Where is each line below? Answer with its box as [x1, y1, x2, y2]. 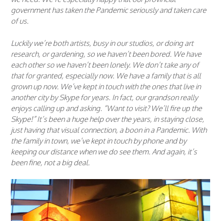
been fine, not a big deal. [11, 157, 90, 167]
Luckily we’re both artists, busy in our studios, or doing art [11, 38, 193, 48]
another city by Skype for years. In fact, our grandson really [11, 92, 198, 102]
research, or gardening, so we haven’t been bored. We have [11, 49, 201, 59]
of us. [11, 16, 29, 26]
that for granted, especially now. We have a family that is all [11, 71, 201, 80]
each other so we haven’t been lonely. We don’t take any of [11, 60, 199, 70]
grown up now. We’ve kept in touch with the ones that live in [11, 81, 201, 91]
